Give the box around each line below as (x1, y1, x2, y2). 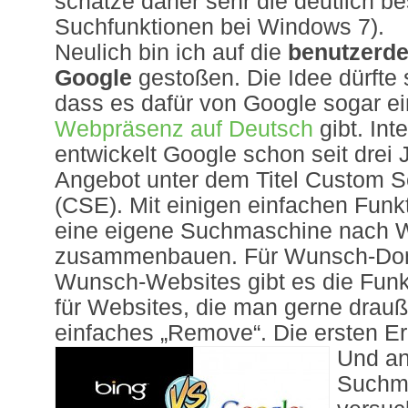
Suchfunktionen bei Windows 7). (55, 15, 384, 39)
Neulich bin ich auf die (55, 40, 288, 65)
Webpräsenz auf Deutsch (55, 117, 313, 141)
